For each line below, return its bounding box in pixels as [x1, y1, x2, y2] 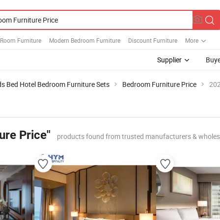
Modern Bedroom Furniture [49, 36, 120, 44]
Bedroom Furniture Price [122, 80, 196, 89]
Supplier [157, 55, 182, 64]
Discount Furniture [128, 36, 177, 44]
